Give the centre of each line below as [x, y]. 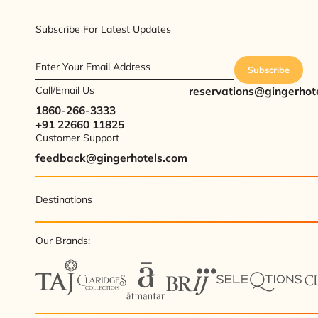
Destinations [64, 199]
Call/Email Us [65, 90]
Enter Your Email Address [93, 67]
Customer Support [78, 137]
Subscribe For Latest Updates [104, 29]
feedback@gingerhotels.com [112, 158]
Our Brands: [63, 241]
